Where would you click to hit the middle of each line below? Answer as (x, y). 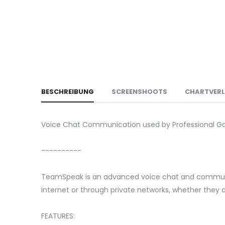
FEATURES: (58, 216)
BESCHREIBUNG (68, 92)
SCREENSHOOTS (139, 92)
